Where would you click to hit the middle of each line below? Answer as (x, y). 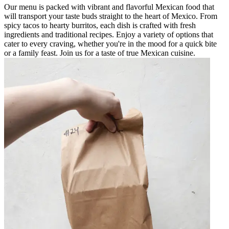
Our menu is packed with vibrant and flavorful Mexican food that (109, 7)
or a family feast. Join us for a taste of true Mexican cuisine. (100, 53)
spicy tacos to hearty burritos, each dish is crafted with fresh (100, 25)
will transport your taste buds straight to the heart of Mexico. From (111, 16)
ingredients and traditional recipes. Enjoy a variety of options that (109, 34)
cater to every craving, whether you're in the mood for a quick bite (110, 43)
